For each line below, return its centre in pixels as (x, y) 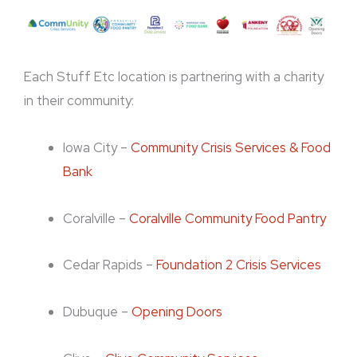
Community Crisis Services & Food (231, 147)
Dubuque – (98, 311)
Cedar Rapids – (110, 265)
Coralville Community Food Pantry (228, 218)
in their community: (79, 101)
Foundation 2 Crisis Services (239, 265)
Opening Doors (177, 311)
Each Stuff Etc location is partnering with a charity (174, 77)
